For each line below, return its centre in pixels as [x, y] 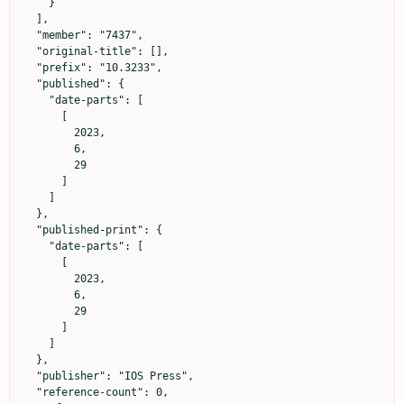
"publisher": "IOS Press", [30, 376]
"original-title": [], [30, 52]
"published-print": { [30, 230]
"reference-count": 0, [30, 393]
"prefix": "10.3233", [30, 68]
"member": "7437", [30, 36]
